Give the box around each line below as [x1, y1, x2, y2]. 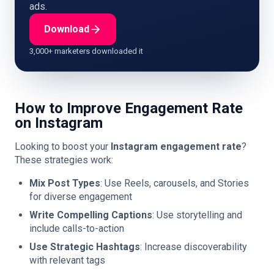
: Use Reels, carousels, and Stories [100, 177, 249, 189]
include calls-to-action [29, 223, 124, 234]
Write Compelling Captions [29, 209, 152, 221]
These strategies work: [15, 154, 113, 166]
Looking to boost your [15, 141, 111, 152]
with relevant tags [29, 254, 105, 266]
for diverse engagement [29, 191, 132, 202]
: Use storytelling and [152, 209, 242, 221]
